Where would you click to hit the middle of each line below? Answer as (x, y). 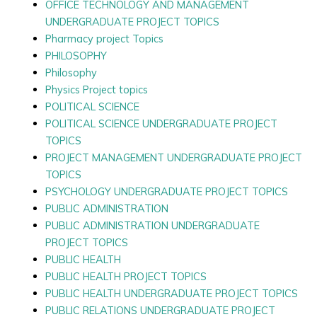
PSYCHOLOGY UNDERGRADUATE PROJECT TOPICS (166, 191)
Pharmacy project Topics (104, 38)
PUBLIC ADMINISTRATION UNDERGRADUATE (152, 225)
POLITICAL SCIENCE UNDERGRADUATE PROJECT (161, 123)
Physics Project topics (96, 89)
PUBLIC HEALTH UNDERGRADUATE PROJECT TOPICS (171, 293)
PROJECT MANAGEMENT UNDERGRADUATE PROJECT (173, 157)
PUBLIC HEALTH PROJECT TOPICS (126, 276)
